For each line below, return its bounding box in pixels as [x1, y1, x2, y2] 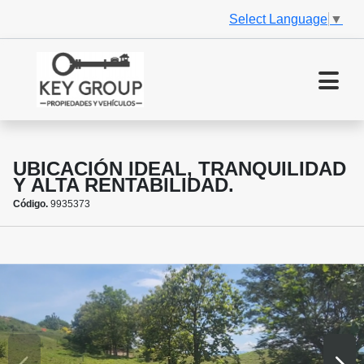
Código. [13, 198, 48, 210]
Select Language [229, 11, 327, 26]
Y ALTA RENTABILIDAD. [13, 174, 234, 197]
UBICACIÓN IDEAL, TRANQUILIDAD [13, 158, 346, 180]
